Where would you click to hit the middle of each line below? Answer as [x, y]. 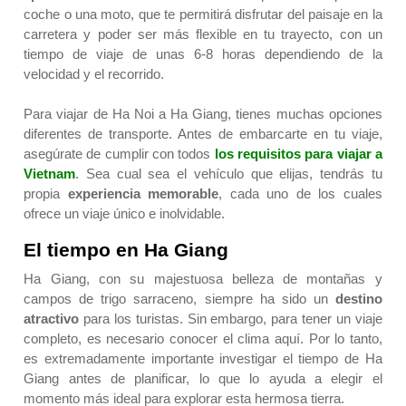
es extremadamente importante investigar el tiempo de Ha [203, 359]
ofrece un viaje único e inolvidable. [126, 214]
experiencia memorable [143, 194]
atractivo [52, 319]
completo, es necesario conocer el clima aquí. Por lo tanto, [203, 339]
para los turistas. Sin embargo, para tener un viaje [231, 319]
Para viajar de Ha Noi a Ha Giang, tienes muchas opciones [203, 114]
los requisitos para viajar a [298, 154]
